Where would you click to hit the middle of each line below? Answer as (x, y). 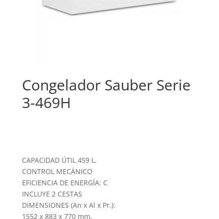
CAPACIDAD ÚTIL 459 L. (59, 160)
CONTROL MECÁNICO (57, 172)
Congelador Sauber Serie (106, 85)
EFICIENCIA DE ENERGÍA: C (65, 183)
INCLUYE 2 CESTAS (52, 194)
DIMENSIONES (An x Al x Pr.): (68, 205)
